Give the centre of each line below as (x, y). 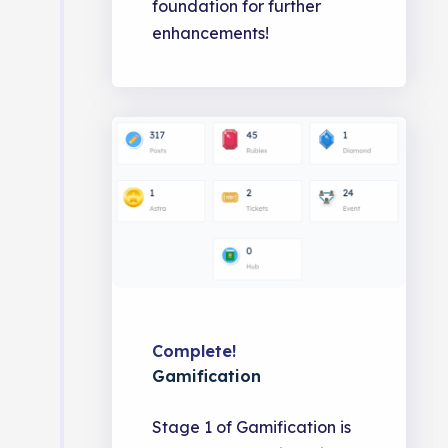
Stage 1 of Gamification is (252, 427)
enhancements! (211, 33)
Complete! (194, 351)
